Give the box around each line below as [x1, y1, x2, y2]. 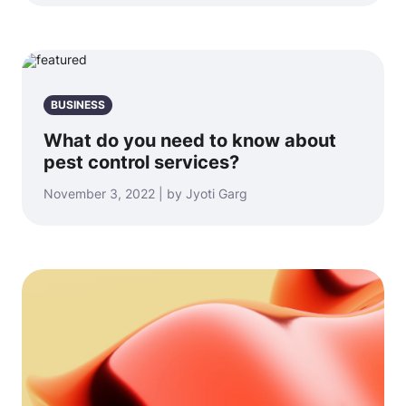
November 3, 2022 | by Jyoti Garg [43, 186, 247, 201]
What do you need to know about [43, 130, 336, 151]
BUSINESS [51, 98, 105, 111]
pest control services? [43, 151, 239, 173]
